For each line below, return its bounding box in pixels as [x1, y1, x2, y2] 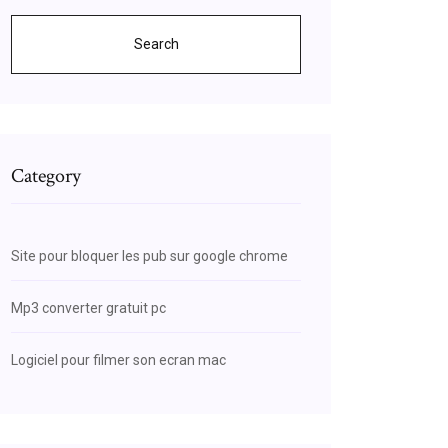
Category [11, 163, 81, 189]
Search [133, 36, 179, 52]
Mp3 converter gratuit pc [11, 300, 166, 316]
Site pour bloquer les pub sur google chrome [11, 248, 288, 264]
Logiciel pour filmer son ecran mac [11, 352, 226, 368]
